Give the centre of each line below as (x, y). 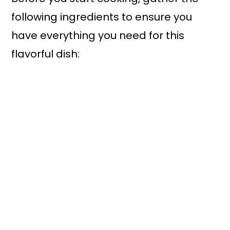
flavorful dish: (46, 54)
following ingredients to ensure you (102, 17)
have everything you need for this (98, 36)
